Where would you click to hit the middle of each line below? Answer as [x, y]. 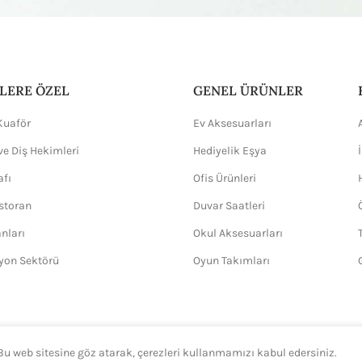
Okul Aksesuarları [238, 233]
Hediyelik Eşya [230, 151]
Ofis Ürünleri [225, 178]
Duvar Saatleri [229, 206]
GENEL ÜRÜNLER [248, 90]
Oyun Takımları [232, 261]
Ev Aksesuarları [232, 123]
